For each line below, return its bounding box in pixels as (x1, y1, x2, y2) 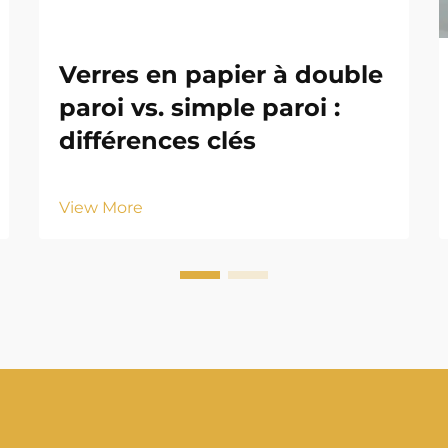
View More (59, 198, 143, 217)
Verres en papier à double (59, 60, 383, 89)
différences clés (59, 126, 256, 155)
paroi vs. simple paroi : (59, 93, 340, 122)
